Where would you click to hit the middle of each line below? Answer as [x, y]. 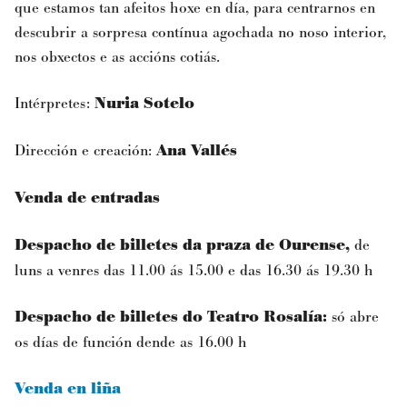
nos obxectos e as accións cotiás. [117, 56]
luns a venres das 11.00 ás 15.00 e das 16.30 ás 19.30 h [194, 270]
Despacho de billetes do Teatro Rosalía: [171, 317]
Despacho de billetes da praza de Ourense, [182, 245]
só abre [353, 316]
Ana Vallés [197, 150]
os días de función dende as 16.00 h [131, 342]
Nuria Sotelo [144, 103]
